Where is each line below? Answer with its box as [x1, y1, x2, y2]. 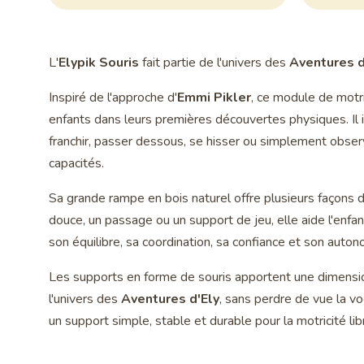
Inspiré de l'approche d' [49, 89, 177, 107]
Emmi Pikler [177, 89, 251, 107]
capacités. [49, 154, 104, 173]
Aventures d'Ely [121, 290, 219, 309]
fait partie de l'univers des [139, 54, 289, 72]
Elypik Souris [58, 54, 139, 72]
